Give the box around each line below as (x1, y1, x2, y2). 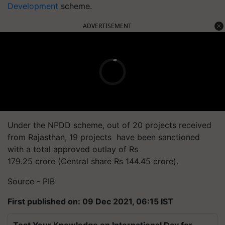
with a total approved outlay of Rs (8, 144, 138, 154)
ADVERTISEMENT (83, 22, 132, 30)
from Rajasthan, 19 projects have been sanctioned (8, 132, 200, 142)
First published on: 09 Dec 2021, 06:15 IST (8, 196, 173, 206)
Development (8, 1, 58, 11)
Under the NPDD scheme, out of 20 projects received (8, 120, 211, 130)
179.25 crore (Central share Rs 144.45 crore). (8, 156, 181, 166)
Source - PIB (8, 176, 55, 186)
